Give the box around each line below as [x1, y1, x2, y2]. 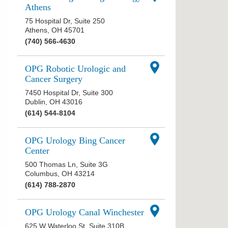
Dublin [25, 97, 45, 106]
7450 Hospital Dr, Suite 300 [25, 88, 113, 97]
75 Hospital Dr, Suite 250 [25, 16, 105, 25]
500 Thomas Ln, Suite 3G [25, 160, 108, 168]
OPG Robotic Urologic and [25, 63, 126, 74]
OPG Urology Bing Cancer [25, 135, 125, 146]
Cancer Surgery [25, 73, 82, 84]
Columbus [25, 169, 58, 178]
